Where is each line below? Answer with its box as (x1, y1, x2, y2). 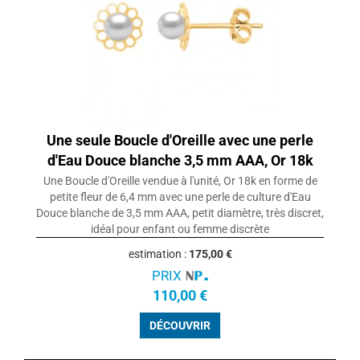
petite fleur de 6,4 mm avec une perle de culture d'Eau (49, 190, 311, 204)
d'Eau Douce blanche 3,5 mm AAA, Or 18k (47, 152, 313, 170)
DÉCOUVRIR (149, 319, 211, 333)
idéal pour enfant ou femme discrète (91, 223, 269, 236)
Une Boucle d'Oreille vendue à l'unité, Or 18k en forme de (43, 174, 317, 188)
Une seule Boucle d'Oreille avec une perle (47, 132, 313, 149)
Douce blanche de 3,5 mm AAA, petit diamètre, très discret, (36, 207, 324, 220)
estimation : (128, 247, 189, 261)
